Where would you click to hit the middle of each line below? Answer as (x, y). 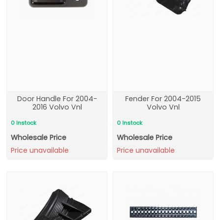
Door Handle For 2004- (57, 99)
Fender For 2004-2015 (163, 99)
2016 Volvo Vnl (57, 107)
